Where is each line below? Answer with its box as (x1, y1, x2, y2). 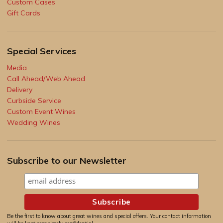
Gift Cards (7, 8, 40, 17)
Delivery (7, 85, 32, 94)
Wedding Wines (7, 117, 60, 127)
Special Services (7, 45, 76, 57)
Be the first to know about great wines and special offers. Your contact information (7, 213, 211, 220)
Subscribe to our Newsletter (7, 154, 126, 166)
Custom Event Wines (7, 107, 76, 116)
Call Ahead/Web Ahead (7, 74, 85, 83)
